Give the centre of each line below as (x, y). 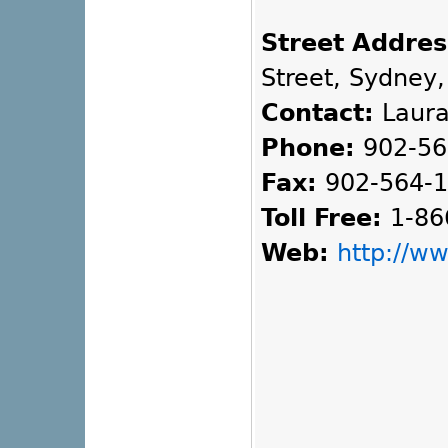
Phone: (308, 148)
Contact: (317, 113)
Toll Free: (321, 218)
